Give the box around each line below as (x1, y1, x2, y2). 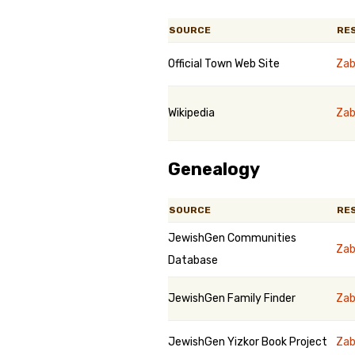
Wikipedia (168, 106, 215, 120)
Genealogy (168, 158, 260, 180)
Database (168, 254, 218, 267)
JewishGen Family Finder (168, 292, 296, 305)
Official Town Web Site (168, 57, 280, 71)
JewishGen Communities (168, 231, 296, 245)
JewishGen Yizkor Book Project (168, 335, 327, 349)
